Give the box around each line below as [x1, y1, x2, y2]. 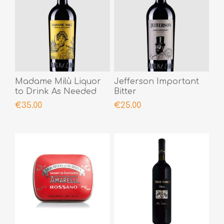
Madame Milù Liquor [15, 76, 101, 86]
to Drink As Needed [15, 86, 96, 96]
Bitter [113, 86, 136, 96]
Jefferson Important [113, 76, 199, 86]
